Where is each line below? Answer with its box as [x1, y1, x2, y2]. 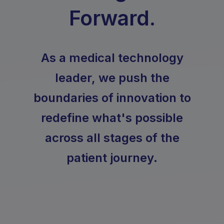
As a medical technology [40, 50, 183, 65]
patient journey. [66, 150, 157, 165]
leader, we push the [54, 70, 169, 85]
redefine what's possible [41, 110, 183, 125]
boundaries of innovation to [33, 90, 191, 105]
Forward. [68, 5, 155, 30]
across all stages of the [44, 130, 179, 145]
